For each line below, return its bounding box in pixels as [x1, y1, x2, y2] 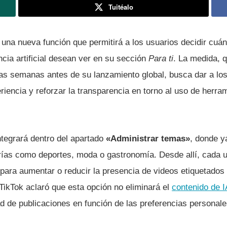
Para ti [148, 54, 173, 64]
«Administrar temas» [106, 134, 190, 143]
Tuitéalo [108, 2, 133, 12]
